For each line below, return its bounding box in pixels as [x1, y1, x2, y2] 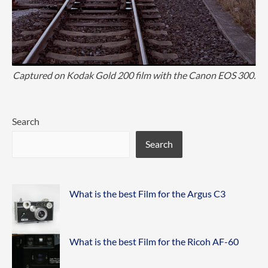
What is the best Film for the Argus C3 [69, 188, 226, 200]
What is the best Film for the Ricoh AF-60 [69, 236, 239, 248]
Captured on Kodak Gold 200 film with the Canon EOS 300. [13, 69, 255, 81]
